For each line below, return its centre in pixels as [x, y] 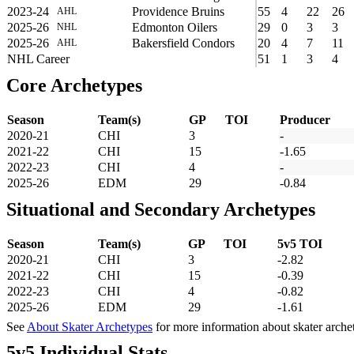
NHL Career [38, 58]
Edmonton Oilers [175, 27]
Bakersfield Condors [183, 43]
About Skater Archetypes [90, 326]
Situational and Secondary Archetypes [161, 209]
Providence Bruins [178, 11]
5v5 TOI [300, 243]
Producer [305, 119]
